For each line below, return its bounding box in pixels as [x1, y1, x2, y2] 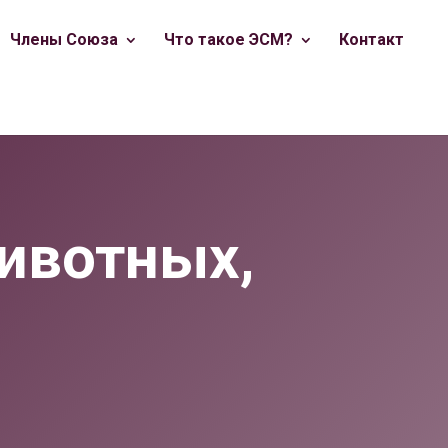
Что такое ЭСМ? [164, 30, 293, 49]
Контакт [339, 30, 404, 49]
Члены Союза [10, 30, 118, 49]
